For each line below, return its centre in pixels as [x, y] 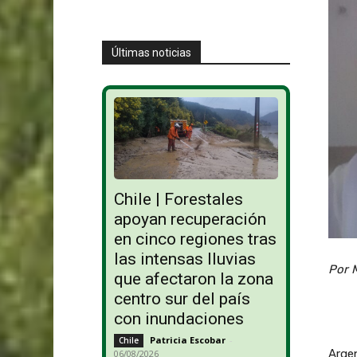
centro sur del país [182, 299]
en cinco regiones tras [195, 239]
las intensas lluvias [184, 259]
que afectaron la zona [193, 279]
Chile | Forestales [178, 200]
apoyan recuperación [190, 220]
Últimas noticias [151, 52]
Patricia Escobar [187, 340]
